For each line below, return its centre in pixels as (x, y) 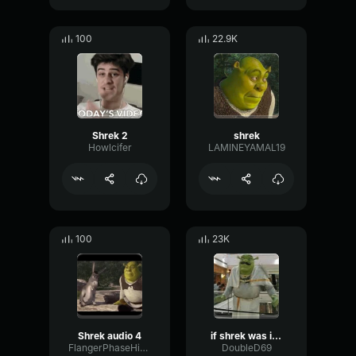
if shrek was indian (277, 336)
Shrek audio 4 (110, 336)
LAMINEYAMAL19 (246, 147)
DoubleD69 (246, 348)
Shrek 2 (110, 135)
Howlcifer (110, 147)
